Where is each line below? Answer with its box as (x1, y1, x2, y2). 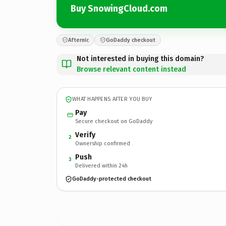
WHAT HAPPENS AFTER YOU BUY (72, 96, 152, 102)
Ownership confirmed (75, 140, 130, 147)
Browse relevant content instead (77, 65, 186, 74)
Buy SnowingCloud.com (71, 3, 167, 14)
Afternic (68, 36, 89, 43)
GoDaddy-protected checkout (72, 176, 151, 182)
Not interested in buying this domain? (77, 54, 204, 63)
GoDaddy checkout (106, 36, 155, 43)
